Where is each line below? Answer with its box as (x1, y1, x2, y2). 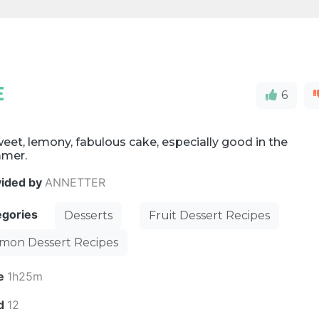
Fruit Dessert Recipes (149, 209, 271, 222)
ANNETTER (45, 175, 106, 189)
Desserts (64, 209, 113, 222)
